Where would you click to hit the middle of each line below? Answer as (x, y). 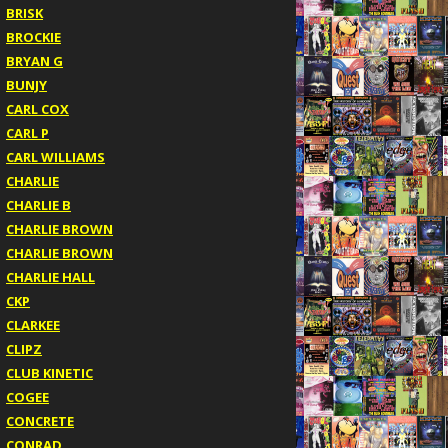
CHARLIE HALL (50, 276)
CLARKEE (33, 324)
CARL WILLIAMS (55, 156)
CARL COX (37, 108)
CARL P (27, 132)
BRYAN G (34, 60)
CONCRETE (40, 420)
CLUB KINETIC (49, 372)
